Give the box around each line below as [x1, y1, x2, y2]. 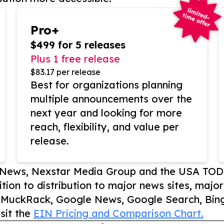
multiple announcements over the [30, 92, 192, 105]
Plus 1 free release [30, 52, 120, 65]
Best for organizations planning [30, 78, 182, 91]
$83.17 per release [30, 67, 100, 77]
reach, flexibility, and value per [30, 120, 179, 133]
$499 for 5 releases [30, 38, 125, 51]
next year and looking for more [30, 106, 182, 119]
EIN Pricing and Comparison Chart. [33, 207, 203, 220]
